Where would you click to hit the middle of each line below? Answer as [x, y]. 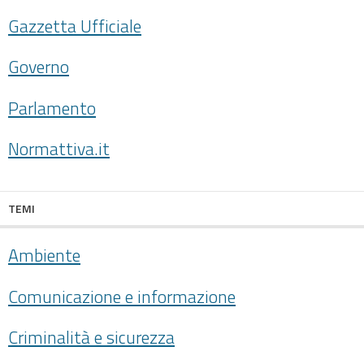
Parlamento [52, 108]
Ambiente [44, 256]
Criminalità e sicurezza [91, 338]
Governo [39, 67]
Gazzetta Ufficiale [75, 26]
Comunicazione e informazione [122, 296]
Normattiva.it [59, 149]
